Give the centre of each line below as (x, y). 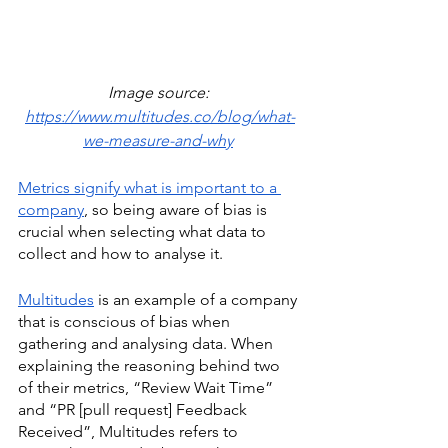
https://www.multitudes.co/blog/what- (160, 117)
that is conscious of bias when (126, 322)
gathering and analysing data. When (147, 344)
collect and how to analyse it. (122, 254)
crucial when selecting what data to (144, 232)
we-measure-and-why (158, 141)
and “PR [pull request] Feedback (134, 410)
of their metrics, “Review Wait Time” (147, 388)
